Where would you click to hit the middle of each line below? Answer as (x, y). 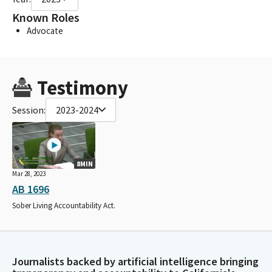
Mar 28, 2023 (29, 173)
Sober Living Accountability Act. (64, 205)
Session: (29, 110)
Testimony (82, 87)
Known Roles (46, 17)
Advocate (45, 30)
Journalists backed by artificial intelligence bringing (135, 261)
